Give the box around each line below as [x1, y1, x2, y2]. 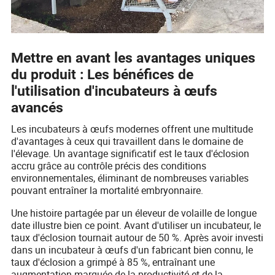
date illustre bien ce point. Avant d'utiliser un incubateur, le [11, 219, 261, 233]
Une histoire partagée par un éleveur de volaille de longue [11, 206, 257, 220]
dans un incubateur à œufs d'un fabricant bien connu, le [11, 243, 254, 257]
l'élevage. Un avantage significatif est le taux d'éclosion [11, 147, 250, 161]
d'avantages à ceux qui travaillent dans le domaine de [11, 134, 244, 149]
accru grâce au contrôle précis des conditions [11, 159, 207, 173]
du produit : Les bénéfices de [11, 66, 194, 83]
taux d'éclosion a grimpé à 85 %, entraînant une [11, 255, 215, 269]
